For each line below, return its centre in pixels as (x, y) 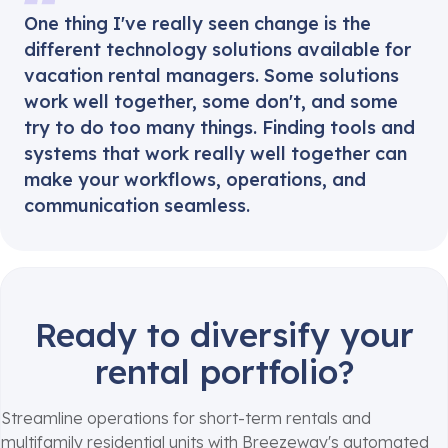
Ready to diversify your (224, 334)
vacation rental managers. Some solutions (211, 75)
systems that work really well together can (215, 153)
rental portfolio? (224, 371)
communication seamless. (137, 205)
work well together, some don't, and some (211, 101)
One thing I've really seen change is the (197, 23)
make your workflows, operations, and (195, 179)
